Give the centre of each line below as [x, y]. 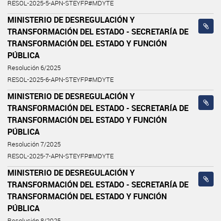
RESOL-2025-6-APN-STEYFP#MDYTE [60, 79]
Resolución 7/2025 [34, 144]
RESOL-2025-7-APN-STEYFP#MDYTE [60, 156]
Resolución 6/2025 [34, 68]
